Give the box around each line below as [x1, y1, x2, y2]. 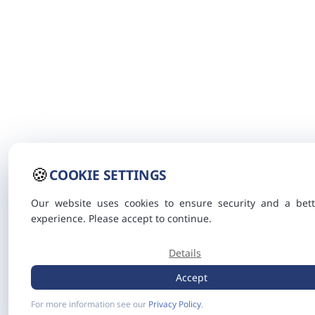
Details [169, 246, 202, 259]
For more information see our [31, 298, 148, 310]
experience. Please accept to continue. [31, 212, 212, 225]
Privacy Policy [148, 298, 201, 310]
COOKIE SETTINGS [49, 165, 167, 184]
